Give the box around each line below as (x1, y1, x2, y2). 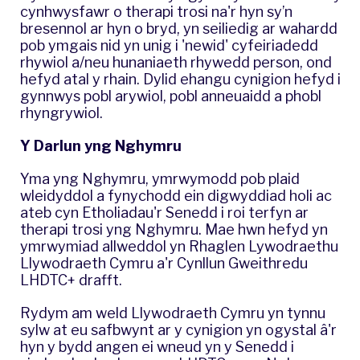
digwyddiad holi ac (207, 186, 332, 204)
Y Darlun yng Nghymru (20, 137, 182, 154)
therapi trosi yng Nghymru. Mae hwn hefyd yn (20, 220, 328, 238)
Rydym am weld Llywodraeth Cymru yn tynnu (20, 304, 325, 321)
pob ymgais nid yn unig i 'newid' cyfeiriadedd (20, 36, 318, 54)
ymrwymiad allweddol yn (20, 237, 189, 255)
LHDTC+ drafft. (20, 271, 122, 288)
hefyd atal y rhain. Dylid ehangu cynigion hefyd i (20, 70, 341, 88)
